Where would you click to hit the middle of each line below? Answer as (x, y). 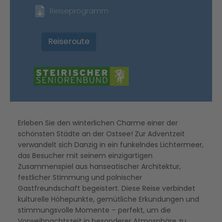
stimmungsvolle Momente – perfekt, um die (94, 210)
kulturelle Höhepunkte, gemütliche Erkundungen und (109, 199)
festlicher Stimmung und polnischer (80, 178)
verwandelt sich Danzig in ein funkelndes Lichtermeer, (111, 145)
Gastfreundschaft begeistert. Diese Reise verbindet (107, 189)
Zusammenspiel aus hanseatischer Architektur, (99, 167)
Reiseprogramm (79, 11)
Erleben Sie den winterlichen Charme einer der (98, 123)
